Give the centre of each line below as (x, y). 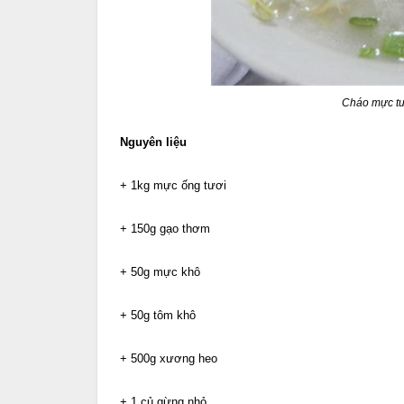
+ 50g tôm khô (158, 316)
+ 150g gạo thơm (165, 228)
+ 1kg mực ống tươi (173, 185)
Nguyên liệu (155, 142)
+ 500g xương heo (169, 359)
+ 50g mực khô (160, 272)
